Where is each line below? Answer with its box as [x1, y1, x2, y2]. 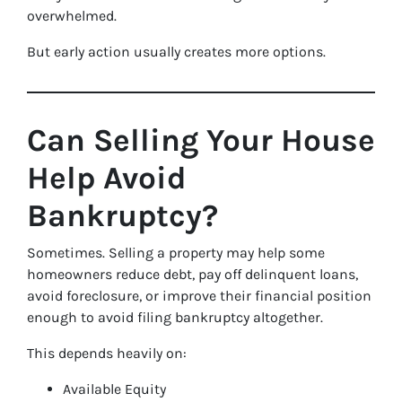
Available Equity [63, 380, 166, 398]
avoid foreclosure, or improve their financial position [27, 287, 371, 304]
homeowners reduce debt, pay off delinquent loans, [27, 266, 358, 283]
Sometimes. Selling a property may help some [27, 244, 325, 261]
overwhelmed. [27, 7, 117, 24]
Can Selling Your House [27, 122, 375, 159]
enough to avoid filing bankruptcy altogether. [27, 309, 323, 326]
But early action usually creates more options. [27, 43, 326, 60]
